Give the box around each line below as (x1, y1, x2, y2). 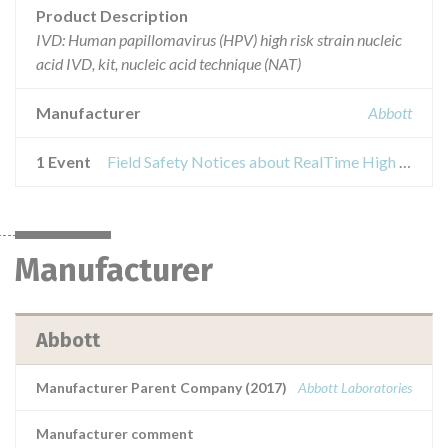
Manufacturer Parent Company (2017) (36, 379, 287, 396)
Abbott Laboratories (298, 379, 412, 396)
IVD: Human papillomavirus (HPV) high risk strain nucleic (36, 30, 402, 49)
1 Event (36, 152, 91, 171)
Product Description (36, 6, 188, 25)
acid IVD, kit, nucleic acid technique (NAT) (36, 54, 301, 73)
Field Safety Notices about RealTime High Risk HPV (399, 152, 411, 171)
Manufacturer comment (36, 425, 194, 442)
